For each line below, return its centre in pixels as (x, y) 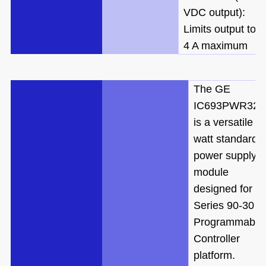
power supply (225, 155)
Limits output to (219, 29)
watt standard (225, 139)
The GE (212, 89)
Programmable (228, 222)
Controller (216, 238)
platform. (214, 255)
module (211, 172)
